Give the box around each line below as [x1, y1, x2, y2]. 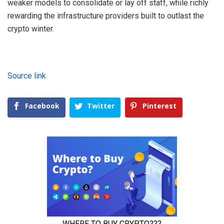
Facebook [25, 101, 59, 111]
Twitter [87, 101, 115, 111]
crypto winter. [7, 24, 54, 34]
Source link [7, 71, 46, 81]
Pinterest [142, 101, 176, 111]
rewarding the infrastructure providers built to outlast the [7, 11, 204, 21]
